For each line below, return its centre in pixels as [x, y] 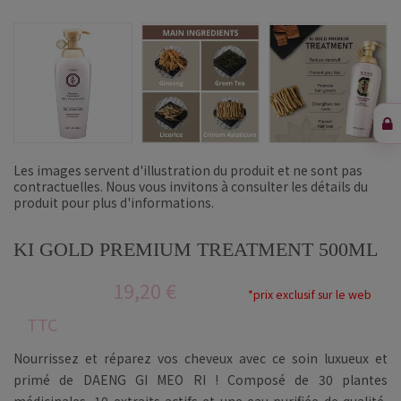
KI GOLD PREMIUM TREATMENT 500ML [196, 249]
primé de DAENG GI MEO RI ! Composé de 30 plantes [200, 379]
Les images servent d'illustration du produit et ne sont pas [188, 170]
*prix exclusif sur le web [310, 294]
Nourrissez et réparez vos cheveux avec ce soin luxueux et [200, 358]
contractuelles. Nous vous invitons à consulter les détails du [191, 186]
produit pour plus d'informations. [114, 202]
